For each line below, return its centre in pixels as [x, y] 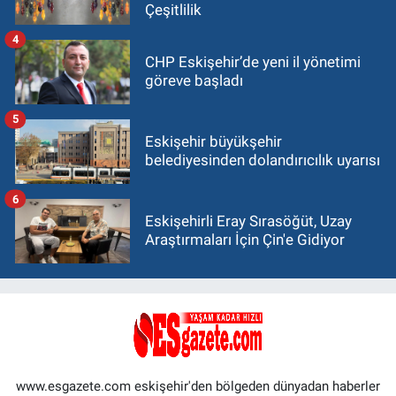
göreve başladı [194, 81]
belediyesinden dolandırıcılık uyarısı [263, 160]
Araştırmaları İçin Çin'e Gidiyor [245, 240]
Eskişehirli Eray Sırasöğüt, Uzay [248, 221]
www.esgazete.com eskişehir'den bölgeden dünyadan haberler [198, 386]
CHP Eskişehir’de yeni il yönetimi [253, 62]
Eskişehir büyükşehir [213, 142]
